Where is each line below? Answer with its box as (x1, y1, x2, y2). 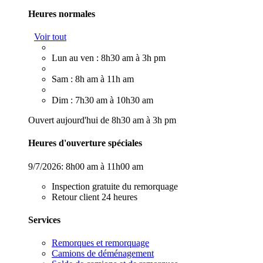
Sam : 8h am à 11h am (52, 74, 134, 85)
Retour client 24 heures (52, 191, 137, 202)
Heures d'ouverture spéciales (28, 138, 142, 149)
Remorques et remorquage (52, 238, 149, 248)
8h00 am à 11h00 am (66, 161, 143, 171)
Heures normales (28, 8, 95, 19)
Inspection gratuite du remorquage (52, 181, 178, 191)
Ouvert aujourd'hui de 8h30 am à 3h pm (28, 115, 176, 126)
